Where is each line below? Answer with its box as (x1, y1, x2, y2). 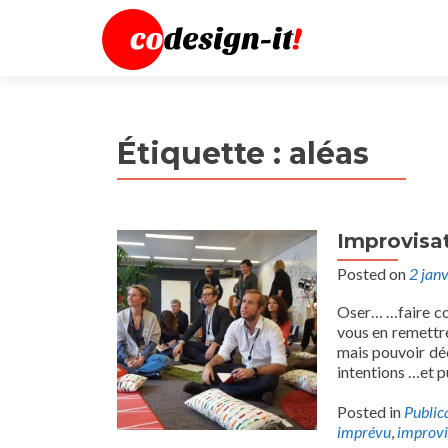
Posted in (337, 402, 404, 421)
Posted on (337, 264, 409, 283)
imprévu (337, 422, 391, 441)
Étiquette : (117, 135, 289, 172)
